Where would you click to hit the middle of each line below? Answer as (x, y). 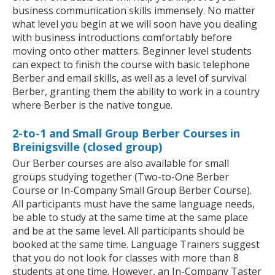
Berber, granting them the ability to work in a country (136, 92)
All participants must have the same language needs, (134, 204)
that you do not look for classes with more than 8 (126, 258)
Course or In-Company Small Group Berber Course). (132, 191)
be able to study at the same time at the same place (130, 218)
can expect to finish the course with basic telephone (131, 65)
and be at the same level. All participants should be (128, 231)
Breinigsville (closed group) (87, 147)
